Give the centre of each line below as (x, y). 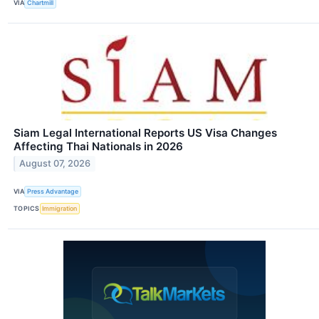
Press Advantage (53, 192)
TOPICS (27, 209)
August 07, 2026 (55, 164)
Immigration (60, 209)
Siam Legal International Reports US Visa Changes (145, 132)
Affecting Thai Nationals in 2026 (98, 146)
